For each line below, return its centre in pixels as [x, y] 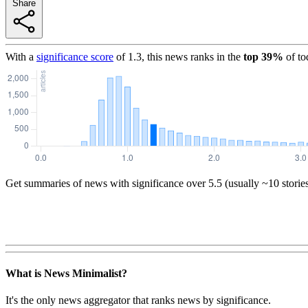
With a [20, 56]
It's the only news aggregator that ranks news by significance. [138, 300]
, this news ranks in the [191, 56]
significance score [75, 56]
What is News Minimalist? [66, 274]
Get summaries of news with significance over [106, 183]
